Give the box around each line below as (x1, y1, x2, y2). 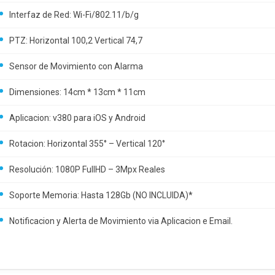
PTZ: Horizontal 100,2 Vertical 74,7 (9, 36, 142, 45)
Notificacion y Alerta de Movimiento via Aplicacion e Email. (9, 216, 233, 226)
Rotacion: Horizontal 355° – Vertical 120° (9, 139, 165, 149)
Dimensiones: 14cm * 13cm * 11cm (9, 87, 145, 97)
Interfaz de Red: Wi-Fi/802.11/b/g (9, 10, 139, 20)
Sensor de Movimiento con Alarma (9, 61, 143, 71)
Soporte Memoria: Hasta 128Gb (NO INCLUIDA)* (9, 190, 193, 200)
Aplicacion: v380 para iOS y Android (9, 113, 145, 123)
